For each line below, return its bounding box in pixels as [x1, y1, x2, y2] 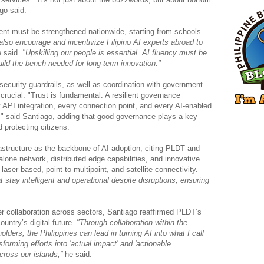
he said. [65, 249, 92, 259]
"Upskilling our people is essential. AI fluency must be [22, 48, 207, 57]
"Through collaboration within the [77, 217, 187, 227]
